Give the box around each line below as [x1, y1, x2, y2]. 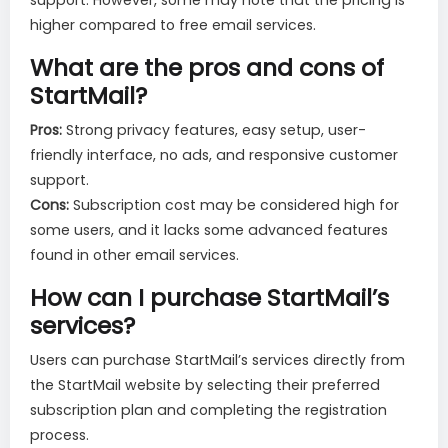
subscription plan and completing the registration [30, 400, 387, 421]
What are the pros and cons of [30, 51, 384, 85]
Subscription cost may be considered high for [69, 195, 399, 216]
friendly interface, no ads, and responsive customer [30, 145, 398, 166]
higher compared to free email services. [30, 15, 316, 36]
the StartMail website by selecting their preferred [30, 375, 380, 396]
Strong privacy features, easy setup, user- [62, 120, 366, 141]
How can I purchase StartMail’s [30, 281, 389, 315]
